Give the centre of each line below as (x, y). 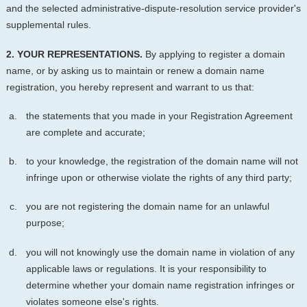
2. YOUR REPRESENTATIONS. (74, 54)
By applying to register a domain (213, 54)
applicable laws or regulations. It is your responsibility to (146, 268)
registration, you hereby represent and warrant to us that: (130, 87)
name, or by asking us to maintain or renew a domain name (135, 70)
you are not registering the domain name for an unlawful (147, 207)
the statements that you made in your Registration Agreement (159, 115)
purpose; (45, 223)
